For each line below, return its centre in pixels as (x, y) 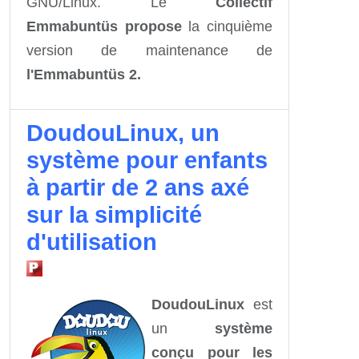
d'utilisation (92, 242)
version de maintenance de (149, 50)
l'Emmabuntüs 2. (84, 74)
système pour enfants (147, 160)
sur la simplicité (114, 214)
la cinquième (227, 26)
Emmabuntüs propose (104, 26)
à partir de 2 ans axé (138, 187)
